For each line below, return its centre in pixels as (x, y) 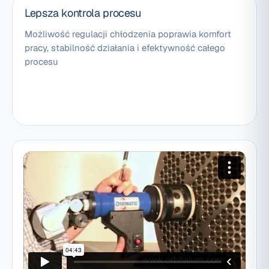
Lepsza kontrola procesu (83, 13)
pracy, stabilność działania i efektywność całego (125, 48)
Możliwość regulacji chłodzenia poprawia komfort (128, 34)
